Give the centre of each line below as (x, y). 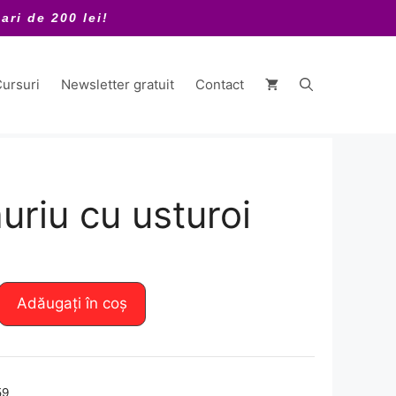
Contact (220, 84)
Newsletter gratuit (118, 84)
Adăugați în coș (72, 303)
